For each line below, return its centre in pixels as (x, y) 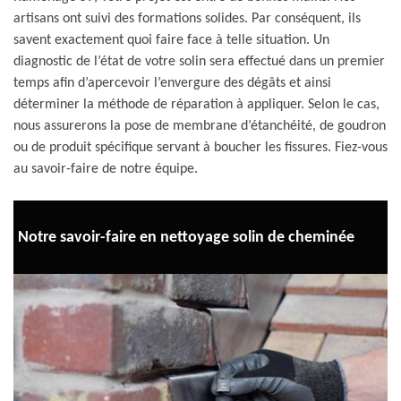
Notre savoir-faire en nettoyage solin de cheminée (186, 237)
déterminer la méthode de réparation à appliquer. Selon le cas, (196, 105)
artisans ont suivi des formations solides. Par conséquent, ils (187, 19)
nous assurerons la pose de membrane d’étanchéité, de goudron (200, 126)
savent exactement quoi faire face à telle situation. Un (171, 40)
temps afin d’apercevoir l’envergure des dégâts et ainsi (172, 83)
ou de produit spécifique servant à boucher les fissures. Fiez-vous (200, 148)
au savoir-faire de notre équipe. (106, 169)
